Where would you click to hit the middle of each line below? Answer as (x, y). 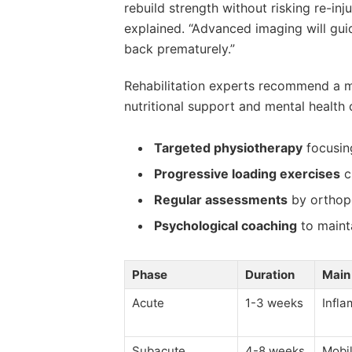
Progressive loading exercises (247, 173)
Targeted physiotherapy (228, 147)
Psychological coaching (225, 225)
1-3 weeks (274, 302)
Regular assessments (220, 199)
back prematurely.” (179, 49)
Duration (269, 274)
